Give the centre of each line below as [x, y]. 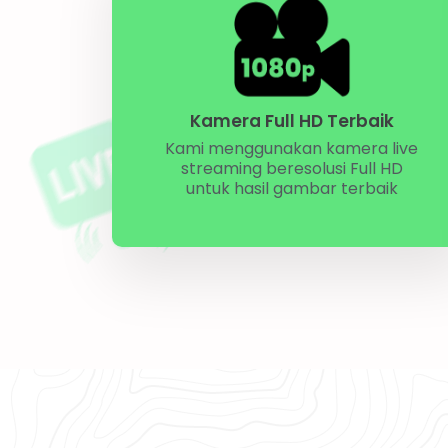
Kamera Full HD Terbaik [291, 120]
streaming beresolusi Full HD [291, 168]
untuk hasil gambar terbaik [291, 188]
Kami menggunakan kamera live [292, 148]
